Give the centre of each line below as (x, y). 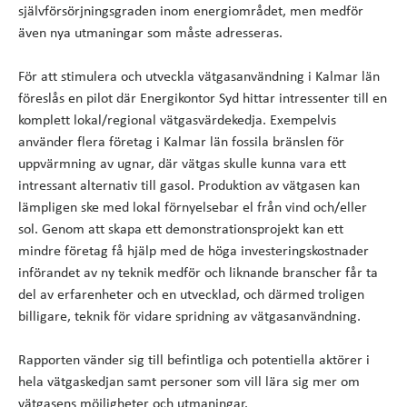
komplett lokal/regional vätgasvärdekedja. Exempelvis (177, 121)
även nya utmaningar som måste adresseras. (152, 34)
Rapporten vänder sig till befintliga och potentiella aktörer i (194, 361)
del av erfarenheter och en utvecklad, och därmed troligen (191, 295)
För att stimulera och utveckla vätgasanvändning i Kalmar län (199, 77)
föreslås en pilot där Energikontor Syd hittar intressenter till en (203, 99)
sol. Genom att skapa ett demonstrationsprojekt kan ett (181, 230)
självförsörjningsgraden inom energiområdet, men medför (191, 12)
